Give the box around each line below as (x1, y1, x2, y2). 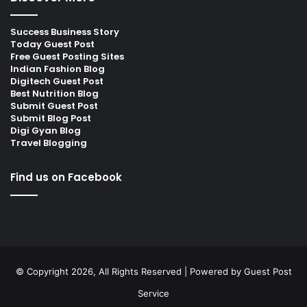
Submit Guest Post (10, 99, 98, 112)
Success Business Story (10, 25, 119, 38)
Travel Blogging (10, 136, 87, 149)
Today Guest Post (10, 37, 95, 51)
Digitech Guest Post (10, 74, 103, 88)
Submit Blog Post (10, 111, 91, 125)
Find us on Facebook (10, 169, 122, 184)
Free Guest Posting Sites (10, 49, 124, 63)
